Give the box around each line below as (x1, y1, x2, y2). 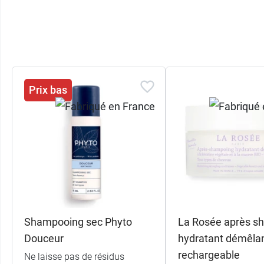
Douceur (24, 232, 64, 245)
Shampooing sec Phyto (24, 215, 132, 228)
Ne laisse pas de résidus (24, 250, 124, 262)
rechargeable (177, 248, 240, 261)
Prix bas (29, 83, 67, 96)
